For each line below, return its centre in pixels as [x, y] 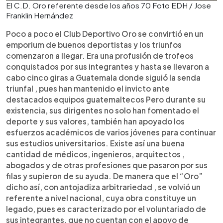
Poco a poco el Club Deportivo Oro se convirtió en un [105, 33]
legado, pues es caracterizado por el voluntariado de [106, 209]
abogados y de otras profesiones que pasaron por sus [107, 165]
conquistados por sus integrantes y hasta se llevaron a [108, 66]
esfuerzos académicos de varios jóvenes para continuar [111, 132]
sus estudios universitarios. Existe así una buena [95, 143]
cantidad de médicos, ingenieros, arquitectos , [95, 154]
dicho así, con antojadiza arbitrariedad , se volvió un [103, 187]
